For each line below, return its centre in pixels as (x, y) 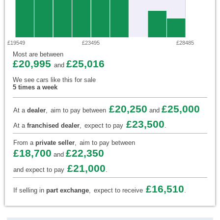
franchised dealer (53, 126)
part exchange (68, 191)
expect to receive (118, 191)
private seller (55, 143)
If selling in (30, 191)
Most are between (38, 55)
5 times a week (35, 87)
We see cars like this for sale (54, 80)
